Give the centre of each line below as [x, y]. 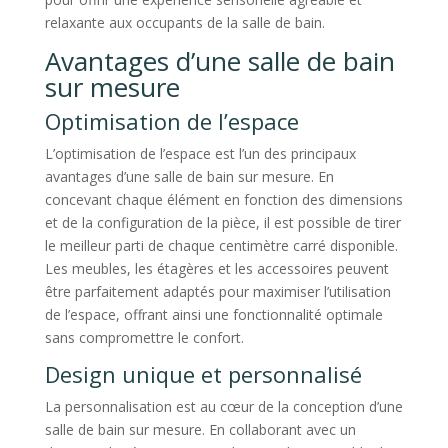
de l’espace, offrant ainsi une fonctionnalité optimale [213, 314]
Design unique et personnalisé [203, 373]
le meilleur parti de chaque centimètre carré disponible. [221, 245]
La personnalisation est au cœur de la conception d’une [223, 406]
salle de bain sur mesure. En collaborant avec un [200, 429]
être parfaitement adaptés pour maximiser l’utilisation [217, 291]
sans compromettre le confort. [144, 337]
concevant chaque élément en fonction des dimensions [223, 199]
